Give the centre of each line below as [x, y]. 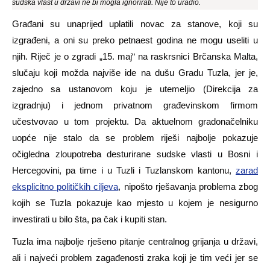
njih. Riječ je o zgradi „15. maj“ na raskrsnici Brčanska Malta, [135, 56]
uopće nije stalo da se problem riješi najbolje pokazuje [135, 137]
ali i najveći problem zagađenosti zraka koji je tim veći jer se [135, 257]
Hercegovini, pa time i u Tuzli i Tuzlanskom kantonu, [124, 170]
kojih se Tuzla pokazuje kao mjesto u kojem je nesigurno [135, 202]
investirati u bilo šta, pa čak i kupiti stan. [89, 219]
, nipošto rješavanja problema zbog [188, 186]
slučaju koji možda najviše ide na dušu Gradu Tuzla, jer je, [135, 72]
